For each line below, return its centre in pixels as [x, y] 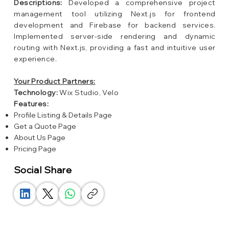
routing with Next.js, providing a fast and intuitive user [115, 47]
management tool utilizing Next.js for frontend [115, 14]
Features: [31, 104]
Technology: [36, 92]
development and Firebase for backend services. [115, 25]
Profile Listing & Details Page [63, 115]
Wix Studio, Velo [88, 92]
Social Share [43, 170]
